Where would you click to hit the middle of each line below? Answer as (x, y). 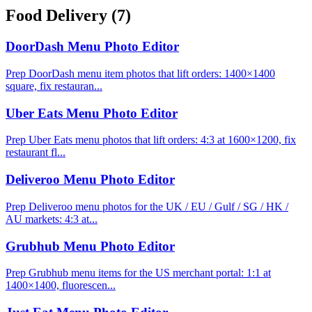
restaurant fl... (36, 153)
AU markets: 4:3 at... (52, 219)
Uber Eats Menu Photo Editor (92, 113)
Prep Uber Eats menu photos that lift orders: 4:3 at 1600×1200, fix (151, 140)
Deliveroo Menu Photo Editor (90, 180)
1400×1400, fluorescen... (61, 286)
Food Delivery (58, 16)
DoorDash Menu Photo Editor (92, 47)
